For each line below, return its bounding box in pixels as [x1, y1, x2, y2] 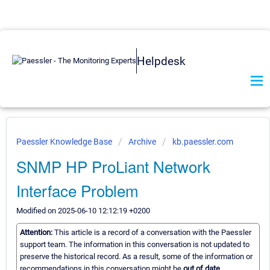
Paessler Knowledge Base [16, 137, 114, 146]
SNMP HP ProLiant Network [16, 155, 210, 177]
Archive [128, 137, 156, 146]
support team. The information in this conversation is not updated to [20, 240, 250, 250]
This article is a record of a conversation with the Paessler [54, 228, 251, 237]
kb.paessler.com [172, 137, 233, 146]
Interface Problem [16, 179, 139, 201]
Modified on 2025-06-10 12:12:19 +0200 [16, 206, 150, 215]
